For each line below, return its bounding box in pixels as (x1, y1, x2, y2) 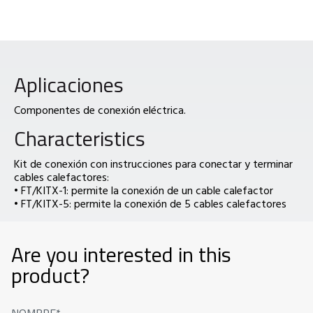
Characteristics (14, 122, 145, 155)
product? (11, 259, 89, 292)
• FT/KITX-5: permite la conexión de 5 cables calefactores (14, 195, 286, 212)
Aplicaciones (14, 68, 124, 101)
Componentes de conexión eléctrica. (14, 101, 186, 119)
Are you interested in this (11, 238, 231, 271)
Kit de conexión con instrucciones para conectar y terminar (14, 155, 293, 173)
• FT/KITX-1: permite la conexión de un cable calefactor (14, 182, 273, 199)
